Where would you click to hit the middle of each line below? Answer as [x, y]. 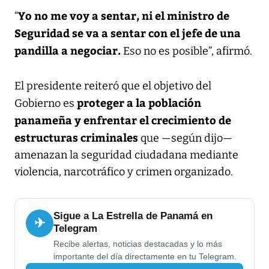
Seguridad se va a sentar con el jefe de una [128, 32]
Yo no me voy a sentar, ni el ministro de [124, 15]
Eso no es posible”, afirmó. [188, 51]
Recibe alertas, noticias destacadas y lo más [138, 243]
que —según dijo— [185, 138]
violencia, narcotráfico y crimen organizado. [124, 171]
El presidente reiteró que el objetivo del [113, 86]
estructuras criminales [76, 137]
